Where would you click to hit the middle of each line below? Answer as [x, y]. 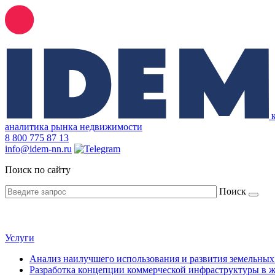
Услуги [20, 238]
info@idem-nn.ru [38, 149]
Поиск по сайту [38, 170]
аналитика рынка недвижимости [74, 127]
